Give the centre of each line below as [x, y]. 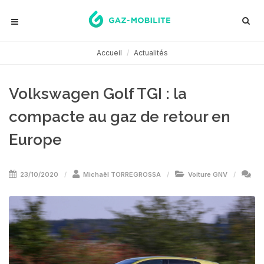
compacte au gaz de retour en [120, 117]
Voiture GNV [208, 174]
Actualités [151, 53]
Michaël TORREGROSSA [122, 174]
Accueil [109, 53]
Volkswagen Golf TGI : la [98, 94]
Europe [35, 140]
